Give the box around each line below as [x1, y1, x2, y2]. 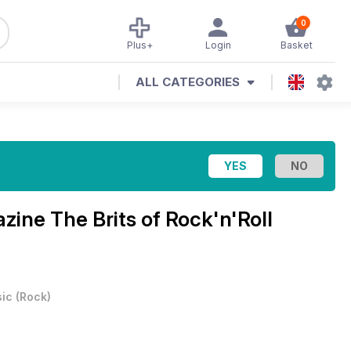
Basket [280, 39, 313, 51]
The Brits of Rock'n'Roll [50, 207, 273, 231]
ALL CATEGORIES [136, 74, 240, 89]
